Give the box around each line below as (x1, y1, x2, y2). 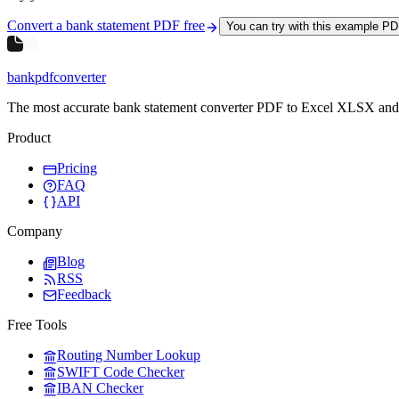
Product (7, 130, 51, 146)
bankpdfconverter (7, 69, 106, 85)
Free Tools (7, 317, 67, 333)
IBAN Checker (57, 379, 143, 395)
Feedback (57, 286, 111, 302)
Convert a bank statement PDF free (7, 18, 205, 34)
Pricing (57, 160, 97, 176)
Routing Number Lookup (57, 347, 200, 363)
